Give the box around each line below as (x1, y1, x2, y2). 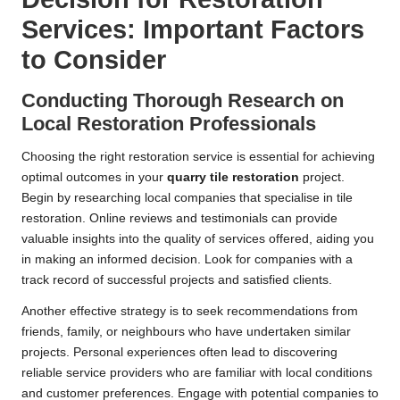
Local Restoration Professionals (21, 112, 316, 135)
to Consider (21, 45, 166, 74)
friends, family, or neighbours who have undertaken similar (21, 324, 351, 338)
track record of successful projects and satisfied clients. (21, 272, 332, 287)
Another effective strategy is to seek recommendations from (21, 304, 358, 318)
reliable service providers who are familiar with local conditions (21, 365, 372, 379)
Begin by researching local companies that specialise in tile (21, 190, 353, 204)
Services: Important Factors (21, 14, 364, 44)
